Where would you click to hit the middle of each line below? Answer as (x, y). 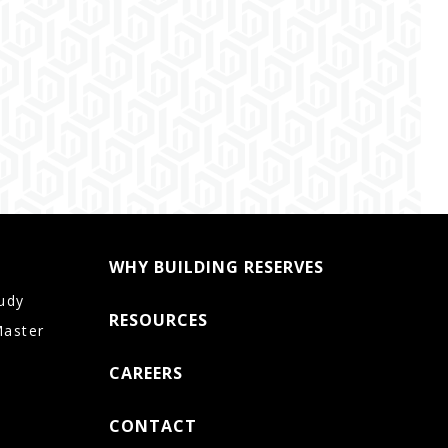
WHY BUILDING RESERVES (216, 267)
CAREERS (145, 373)
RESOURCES (158, 320)
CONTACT (152, 426)
